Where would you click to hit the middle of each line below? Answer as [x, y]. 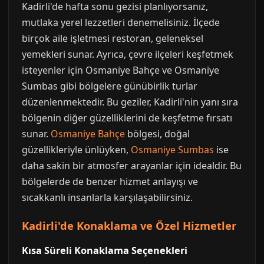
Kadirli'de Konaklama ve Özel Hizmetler [129, 225]
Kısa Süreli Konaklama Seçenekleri [105, 250]
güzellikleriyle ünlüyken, [76, 150]
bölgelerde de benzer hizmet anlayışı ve [110, 181]
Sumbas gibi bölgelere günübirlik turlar [110, 86]
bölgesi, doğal [157, 134]
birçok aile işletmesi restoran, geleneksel [113, 38]
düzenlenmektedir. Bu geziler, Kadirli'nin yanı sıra [130, 102]
